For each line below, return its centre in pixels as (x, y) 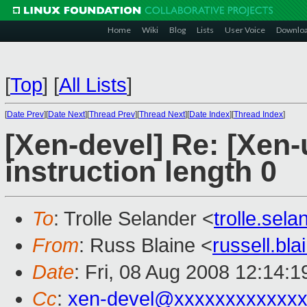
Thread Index (258, 114)
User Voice (245, 30)
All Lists (93, 85)
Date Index (209, 114)
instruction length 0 (141, 172)
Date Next (66, 114)
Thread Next (162, 114)
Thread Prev (112, 114)
